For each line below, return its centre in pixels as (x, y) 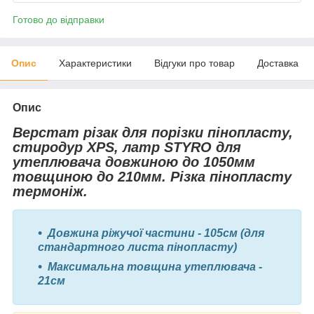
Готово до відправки (59, 19)
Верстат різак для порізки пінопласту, (153, 132)
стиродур (50, 147)
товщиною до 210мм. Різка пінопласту (152, 176)
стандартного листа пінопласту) (137, 247)
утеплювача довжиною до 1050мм (134, 162)
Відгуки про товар (194, 63)
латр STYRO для (180, 147)
